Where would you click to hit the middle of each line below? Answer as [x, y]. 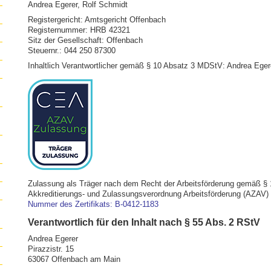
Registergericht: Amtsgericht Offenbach [97, 20]
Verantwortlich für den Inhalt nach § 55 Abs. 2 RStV [144, 222]
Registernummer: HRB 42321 [79, 30]
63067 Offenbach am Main [74, 259]
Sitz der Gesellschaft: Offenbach [85, 40]
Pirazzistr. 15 [51, 249]
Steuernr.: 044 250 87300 [72, 51]
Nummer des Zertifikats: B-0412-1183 [93, 204]
